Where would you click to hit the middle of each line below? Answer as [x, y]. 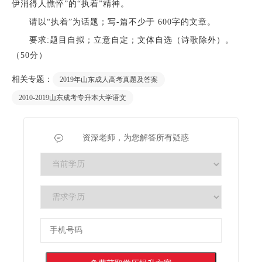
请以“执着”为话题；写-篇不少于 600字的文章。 [113, 22]
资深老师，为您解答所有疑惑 [135, 138]
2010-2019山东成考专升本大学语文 [72, 98]
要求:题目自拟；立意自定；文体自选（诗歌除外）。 [123, 40]
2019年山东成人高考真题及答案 [108, 80]
